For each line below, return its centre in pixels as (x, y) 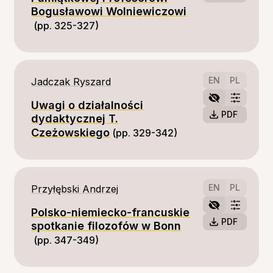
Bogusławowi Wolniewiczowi (109, 11)
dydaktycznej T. (75, 119)
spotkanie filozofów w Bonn (106, 226)
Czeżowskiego (71, 133)
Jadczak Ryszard (71, 82)
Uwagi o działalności (87, 105)
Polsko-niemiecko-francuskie (111, 212)
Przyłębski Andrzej (75, 189)
